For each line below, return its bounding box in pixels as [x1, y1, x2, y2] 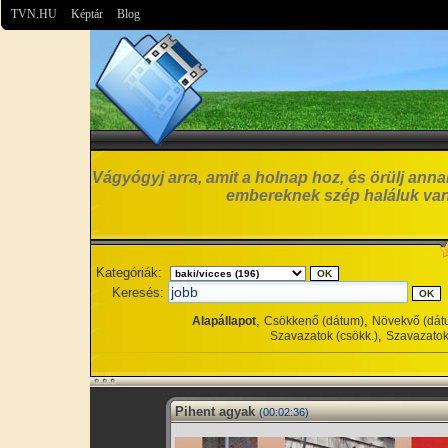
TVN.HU [11, 7, 57, 21]
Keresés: [112, 285, 164, 300]
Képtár [71, 7, 103, 21]
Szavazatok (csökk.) [270, 329, 378, 343]
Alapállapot [192, 314, 256, 328]
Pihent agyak [175, 404, 255, 419]
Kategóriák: [96, 265, 162, 280]
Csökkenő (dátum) [264, 314, 364, 328]
